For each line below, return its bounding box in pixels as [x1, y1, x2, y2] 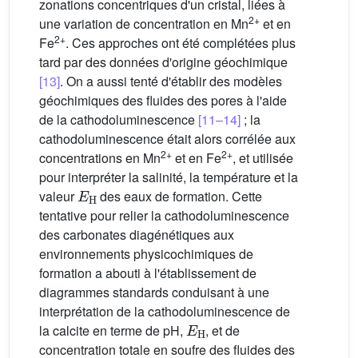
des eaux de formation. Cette [97, 187, 263, 206]
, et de [205, 321, 241, 340]
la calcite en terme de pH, [39, 321, 186, 340]
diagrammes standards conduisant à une [39, 283, 269, 302]
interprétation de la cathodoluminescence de [39, 302, 290, 321]
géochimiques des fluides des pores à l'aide [39, 91, 287, 110]
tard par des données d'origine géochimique [39, 53, 288, 72]
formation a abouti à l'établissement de [39, 264, 257, 283]
